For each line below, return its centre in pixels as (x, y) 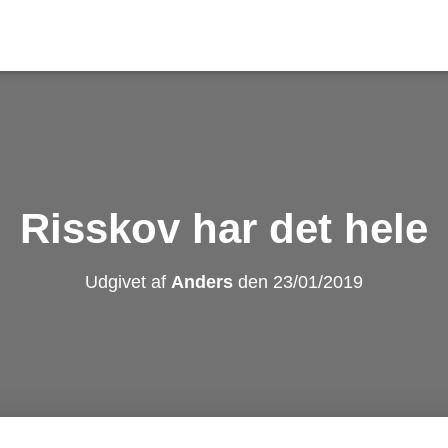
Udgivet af (128, 282)
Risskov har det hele (224, 228)
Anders (202, 282)
